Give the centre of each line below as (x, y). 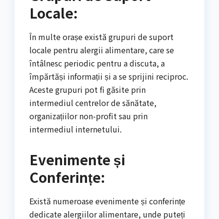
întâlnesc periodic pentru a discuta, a (97, 63)
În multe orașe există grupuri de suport (101, 37)
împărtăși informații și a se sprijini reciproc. (109, 77)
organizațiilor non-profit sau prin (88, 116)
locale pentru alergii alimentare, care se (102, 50)
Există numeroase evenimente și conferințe (107, 201)
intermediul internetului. (76, 129)
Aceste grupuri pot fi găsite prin (88, 90)
